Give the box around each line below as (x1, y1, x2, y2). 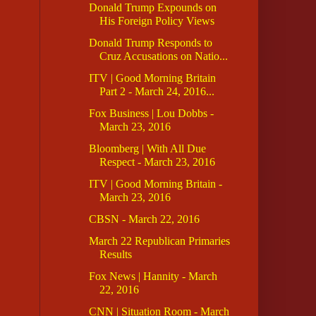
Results (99, 248, 132, 261)
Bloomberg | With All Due (88, 142, 206, 155)
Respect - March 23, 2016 (99, 156, 215, 169)
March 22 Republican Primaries (88, 235, 230, 248)
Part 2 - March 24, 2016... (99, 85, 214, 98)
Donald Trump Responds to (88, 37, 212, 49)
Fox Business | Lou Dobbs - (88, 107, 214, 120)
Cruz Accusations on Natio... (99, 50, 228, 63)
